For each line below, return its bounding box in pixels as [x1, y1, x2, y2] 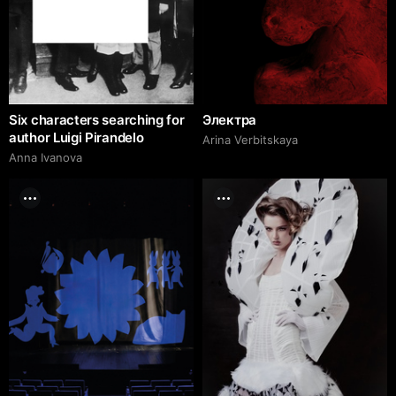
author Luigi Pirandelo [9, 128, 144, 146]
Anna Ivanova [9, 149, 82, 164]
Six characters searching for [9, 110, 185, 128]
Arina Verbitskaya [202, 132, 298, 147]
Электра [202, 110, 256, 128]
